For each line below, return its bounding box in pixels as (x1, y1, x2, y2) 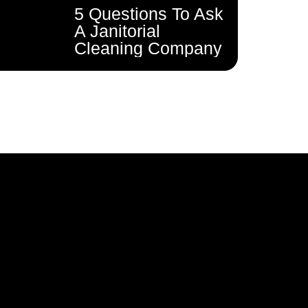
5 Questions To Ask (74, 4, 223, 23)
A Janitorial (74, 21, 160, 41)
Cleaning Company (74, 38, 222, 58)
